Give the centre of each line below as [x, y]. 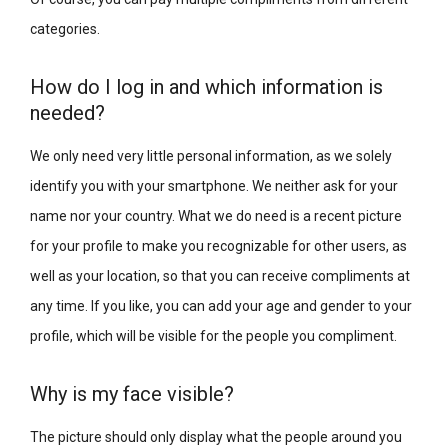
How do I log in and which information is [206, 86]
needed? [67, 112]
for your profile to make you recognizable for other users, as [218, 245]
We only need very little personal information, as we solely [211, 155]
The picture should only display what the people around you [216, 436]
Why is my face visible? [132, 393]
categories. [65, 28]
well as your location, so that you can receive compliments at [220, 275]
